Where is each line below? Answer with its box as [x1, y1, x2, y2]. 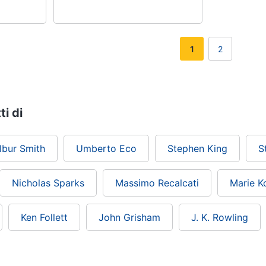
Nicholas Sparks [12, 177, 84, 189]
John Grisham [99, 211, 160, 224]
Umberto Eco [76, 142, 137, 155]
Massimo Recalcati [115, 177, 199, 189]
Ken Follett [21, 211, 68, 224]
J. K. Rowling [191, 211, 248, 224]
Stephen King [167, 142, 227, 155]
